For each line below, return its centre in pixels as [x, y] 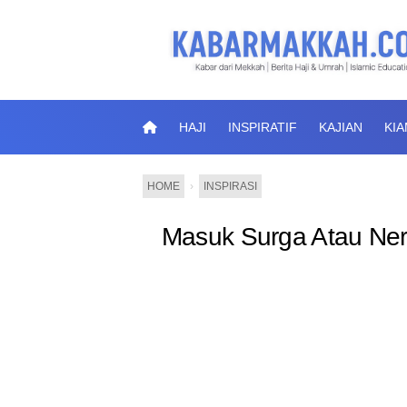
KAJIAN [341, 127]
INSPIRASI [230, 186]
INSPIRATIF [263, 127]
